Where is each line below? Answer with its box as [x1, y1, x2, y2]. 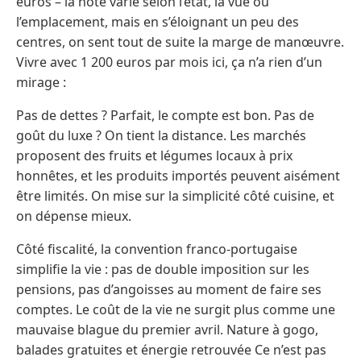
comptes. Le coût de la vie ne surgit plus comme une [16, 300, 335, 318]
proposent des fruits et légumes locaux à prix [16, 146, 293, 164]
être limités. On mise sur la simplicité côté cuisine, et [16, 186, 334, 205]
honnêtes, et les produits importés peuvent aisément [16, 166, 340, 185]
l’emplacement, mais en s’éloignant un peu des [16, 12, 299, 31]
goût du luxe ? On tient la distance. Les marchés [16, 126, 306, 144]
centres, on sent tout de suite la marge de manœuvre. [16, 32, 344, 51]
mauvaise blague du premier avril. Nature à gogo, [16, 320, 318, 338]
